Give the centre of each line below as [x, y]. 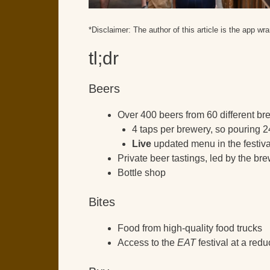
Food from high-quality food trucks [190, 228]
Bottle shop [142, 172]
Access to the [147, 242]
